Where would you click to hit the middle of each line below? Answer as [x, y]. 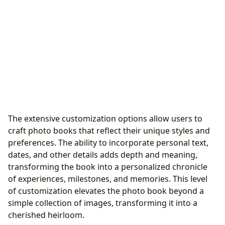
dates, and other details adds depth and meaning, [103, 154]
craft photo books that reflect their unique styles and [109, 130]
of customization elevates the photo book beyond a [106, 191]
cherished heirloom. [46, 215]
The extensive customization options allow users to [105, 118]
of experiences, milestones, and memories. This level [108, 179]
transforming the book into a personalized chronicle [108, 166]
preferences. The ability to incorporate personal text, [108, 142]
